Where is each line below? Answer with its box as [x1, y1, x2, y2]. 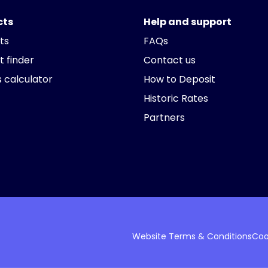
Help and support [144, 15, 232, 29]
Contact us [144, 53, 196, 67]
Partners [144, 111, 185, 124]
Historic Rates [144, 92, 208, 105]
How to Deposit [144, 72, 215, 86]
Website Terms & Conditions [132, 230, 252, 242]
